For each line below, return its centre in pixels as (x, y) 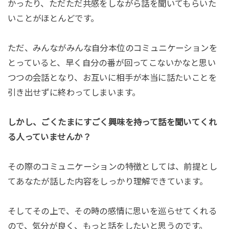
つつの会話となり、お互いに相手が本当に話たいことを (112, 78)
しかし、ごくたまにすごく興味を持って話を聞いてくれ (112, 122)
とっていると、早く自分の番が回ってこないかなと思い (112, 63)
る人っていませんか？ (49, 137)
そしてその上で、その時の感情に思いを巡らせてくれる (112, 211)
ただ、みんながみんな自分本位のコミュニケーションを (112, 48)
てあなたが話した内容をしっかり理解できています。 (108, 181)
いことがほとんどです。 (53, 19)
